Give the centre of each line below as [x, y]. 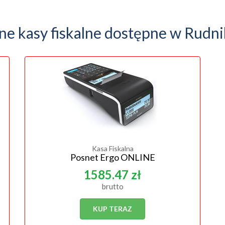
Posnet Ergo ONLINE [113, 157]
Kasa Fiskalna [113, 148]
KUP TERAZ [113, 209]
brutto [113, 186]
